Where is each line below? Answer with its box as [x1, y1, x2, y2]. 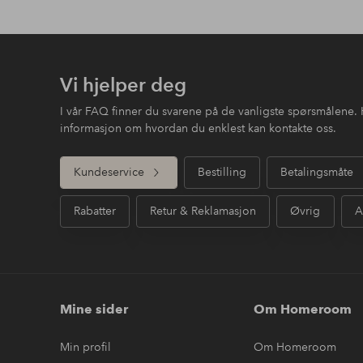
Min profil [59, 339, 111, 354]
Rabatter [73, 203, 116, 219]
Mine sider [59, 301, 128, 317]
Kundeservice [73, 164, 144, 180]
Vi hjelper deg [59, 72, 186, 96]
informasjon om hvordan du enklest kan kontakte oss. [59, 120, 336, 135]
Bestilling [197, 164, 246, 180]
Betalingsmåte [280, 164, 353, 180]
